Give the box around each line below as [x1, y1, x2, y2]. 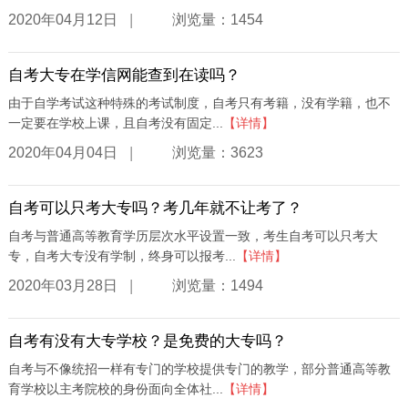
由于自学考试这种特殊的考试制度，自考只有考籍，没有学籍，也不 [7, 96, 391, 111]
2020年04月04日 [7, 144, 117, 160]
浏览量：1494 [171, 277, 263, 293]
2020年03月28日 [7, 277, 117, 293]
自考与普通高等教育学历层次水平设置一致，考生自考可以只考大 [7, 229, 378, 244]
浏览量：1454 [171, 11, 263, 27]
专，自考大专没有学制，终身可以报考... [7, 249, 236, 264]
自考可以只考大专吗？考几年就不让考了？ [7, 199, 302, 218]
